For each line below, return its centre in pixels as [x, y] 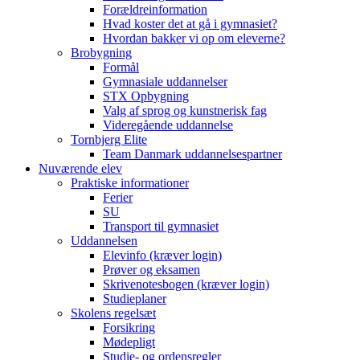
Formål [121, 67]
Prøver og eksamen [151, 270]
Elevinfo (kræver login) [162, 255]
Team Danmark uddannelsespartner [192, 154]
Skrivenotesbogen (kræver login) [186, 284]
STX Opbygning [146, 96]
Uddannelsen [104, 241]
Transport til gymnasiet [161, 226]
